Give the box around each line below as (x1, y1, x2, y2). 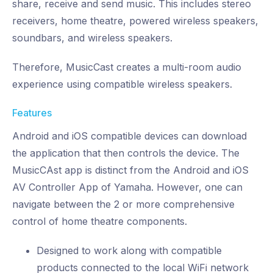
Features (12, 107, 52, 119)
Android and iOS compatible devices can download (12, 130, 247, 143)
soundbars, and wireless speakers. (12, 32, 172, 44)
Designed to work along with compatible (37, 244, 222, 257)
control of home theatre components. (12, 215, 187, 228)
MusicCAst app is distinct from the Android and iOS (12, 164, 249, 177)
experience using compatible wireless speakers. (12, 78, 232, 91)
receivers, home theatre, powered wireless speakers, (12, 15, 258, 27)
